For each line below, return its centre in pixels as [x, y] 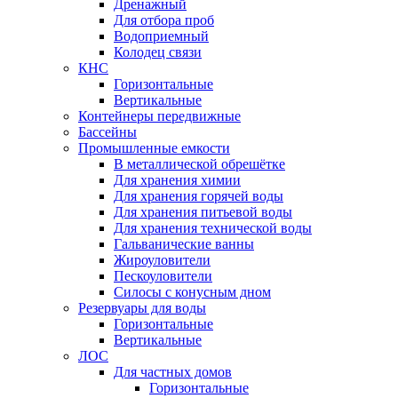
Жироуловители [162, 259]
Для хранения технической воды [213, 227]
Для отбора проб [164, 20]
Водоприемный [161, 36]
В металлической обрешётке [199, 163]
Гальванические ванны [184, 243]
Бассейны [107, 131]
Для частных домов [173, 371]
